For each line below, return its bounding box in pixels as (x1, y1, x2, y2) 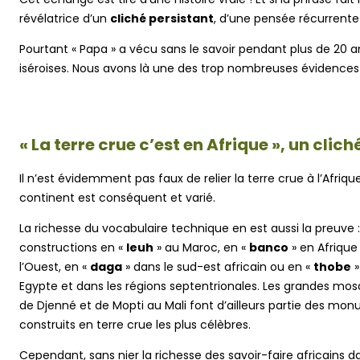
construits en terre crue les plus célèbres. (19, 316, 251, 333)
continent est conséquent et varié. (19, 189, 215, 206)
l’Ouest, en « (19, 258, 90, 275)
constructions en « (19, 239, 126, 256)
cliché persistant (110, 10, 214, 27)
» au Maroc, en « (153, 239, 249, 256)
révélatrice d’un (19, 10, 110, 27)
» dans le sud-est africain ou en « (122, 258, 313, 275)
